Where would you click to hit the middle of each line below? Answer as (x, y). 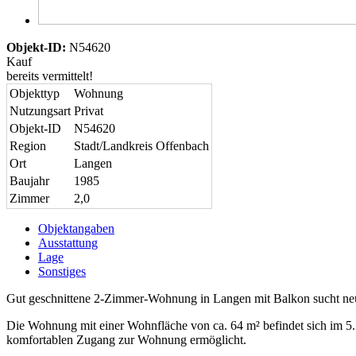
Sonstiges (62, 271)
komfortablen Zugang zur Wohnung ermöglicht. (126, 339)
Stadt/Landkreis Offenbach (141, 145)
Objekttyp (35, 93)
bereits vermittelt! (50, 75)
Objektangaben (76, 228)
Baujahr (29, 180)
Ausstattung (68, 242)
